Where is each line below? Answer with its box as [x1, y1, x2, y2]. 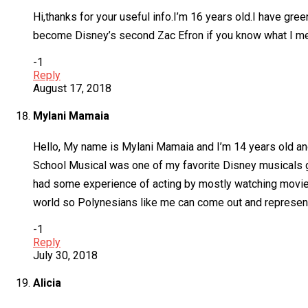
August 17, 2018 [33, 82, 111, 96]
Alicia [33, 276, 61, 289]
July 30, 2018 [33, 248, 98, 262]
